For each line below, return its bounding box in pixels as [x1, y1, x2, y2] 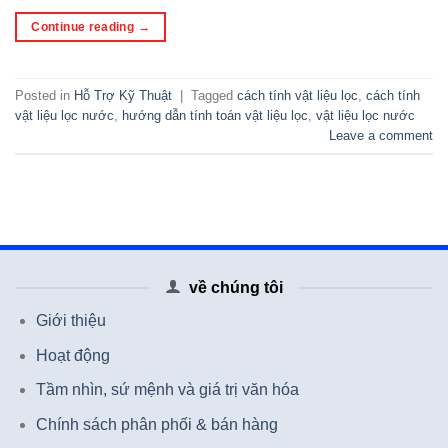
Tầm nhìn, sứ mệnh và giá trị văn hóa [35, 381, 299, 399]
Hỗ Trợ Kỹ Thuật [74, 87, 172, 103]
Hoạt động [35, 346, 110, 364]
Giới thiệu [35, 312, 106, 330]
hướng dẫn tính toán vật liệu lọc [122, 107, 308, 123]
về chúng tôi [189, 279, 283, 297]
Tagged [191, 87, 237, 103]
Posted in [15, 87, 74, 103]
